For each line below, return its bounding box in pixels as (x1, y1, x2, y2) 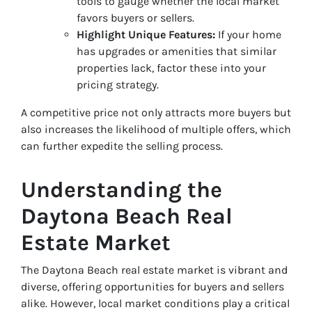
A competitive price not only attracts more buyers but (21, 105, 291, 119)
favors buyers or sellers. (77, 10, 194, 24)
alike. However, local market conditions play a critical (21, 296, 290, 310)
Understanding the (21, 176, 222, 203)
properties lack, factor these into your (77, 61, 266, 75)
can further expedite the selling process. (21, 139, 223, 153)
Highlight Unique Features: (77, 27, 215, 41)
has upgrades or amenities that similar (77, 44, 276, 58)
